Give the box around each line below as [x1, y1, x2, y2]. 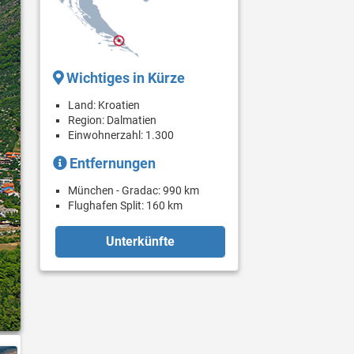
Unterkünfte [106, 234, 175, 250]
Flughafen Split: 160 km [68, 198, 183, 212]
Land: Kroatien [68, 98, 141, 111]
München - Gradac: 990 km [68, 183, 200, 197]
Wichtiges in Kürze [66, 69, 186, 86]
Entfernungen [70, 154, 156, 171]
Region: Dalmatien [68, 113, 157, 126]
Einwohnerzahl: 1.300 [68, 128, 175, 141]
